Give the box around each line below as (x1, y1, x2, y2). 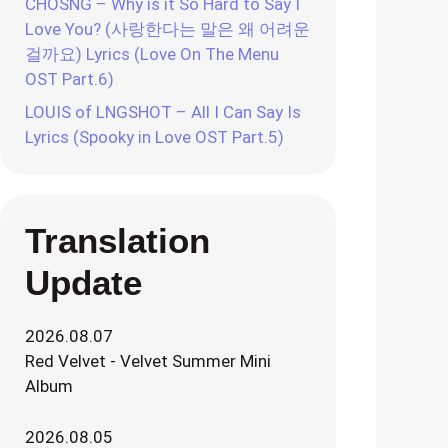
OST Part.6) (25, 68, 114, 89)
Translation (25, 221, 210, 260)
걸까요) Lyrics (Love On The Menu (25, 43, 279, 64)
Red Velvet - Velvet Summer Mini (25, 351, 271, 371)
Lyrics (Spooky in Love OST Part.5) (25, 127, 284, 147)
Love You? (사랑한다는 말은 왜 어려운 (25, 18, 310, 39)
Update (25, 263, 142, 302)
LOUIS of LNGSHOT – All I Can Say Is (25, 102, 301, 122)
